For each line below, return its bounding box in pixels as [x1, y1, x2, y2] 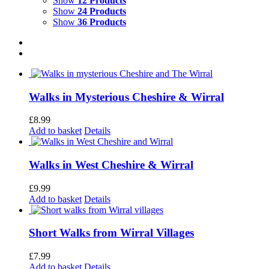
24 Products [77, 5, 126, 16]
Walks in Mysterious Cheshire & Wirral [29, 90, 224, 103]
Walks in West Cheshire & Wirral [29, 158, 193, 171]
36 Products [77, 16, 126, 27]
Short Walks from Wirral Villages [29, 226, 194, 240]
